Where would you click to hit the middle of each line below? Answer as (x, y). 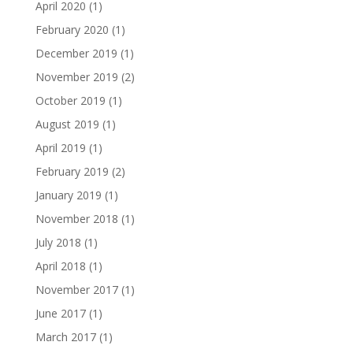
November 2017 (76, 290)
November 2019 (76, 77)
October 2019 (70, 100)
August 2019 (67, 124)
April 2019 (60, 148)
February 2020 (72, 30)
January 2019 (68, 195)
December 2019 (76, 53)
